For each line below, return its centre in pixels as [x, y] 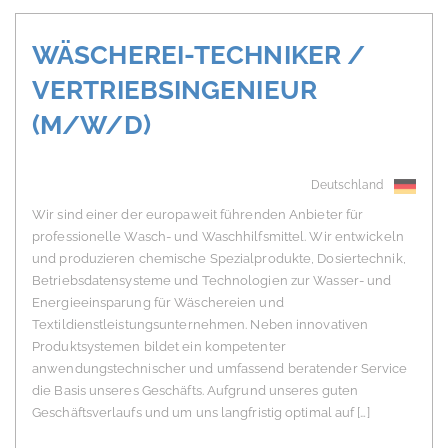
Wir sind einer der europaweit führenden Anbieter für [198, 215]
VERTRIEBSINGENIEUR [174, 90]
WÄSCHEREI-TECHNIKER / [199, 55]
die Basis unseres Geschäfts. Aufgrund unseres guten [195, 391]
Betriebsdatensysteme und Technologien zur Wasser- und [212, 281]
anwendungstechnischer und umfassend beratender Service [220, 369]
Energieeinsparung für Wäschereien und [158, 303]
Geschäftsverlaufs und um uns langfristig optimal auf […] [201, 413]
